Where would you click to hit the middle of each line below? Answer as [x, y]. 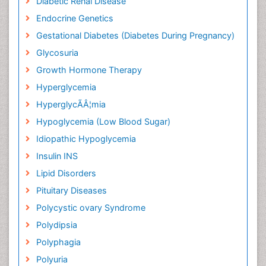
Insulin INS [57, 156]
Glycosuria [57, 53]
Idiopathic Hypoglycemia [86, 139]
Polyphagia [58, 242]
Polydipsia [56, 225]
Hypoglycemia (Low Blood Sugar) [103, 121]
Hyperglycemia [66, 87]
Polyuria [52, 259]
